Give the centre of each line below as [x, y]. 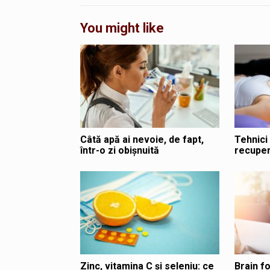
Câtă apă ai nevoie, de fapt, [142, 140]
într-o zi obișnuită [119, 151]
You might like [122, 28]
